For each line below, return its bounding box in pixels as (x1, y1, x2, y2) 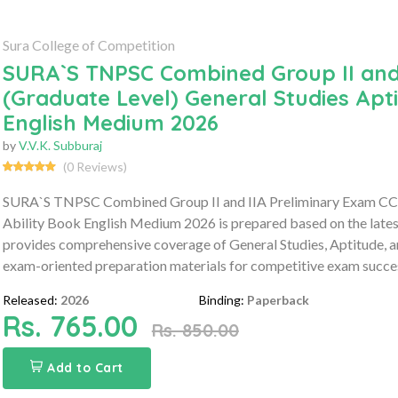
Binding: (199, 291, 245, 307)
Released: (2, 291, 58, 307)
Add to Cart (47, 359, 123, 376)
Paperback (247, 291, 310, 307)
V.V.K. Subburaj (18, 137, 102, 153)
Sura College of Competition (2, 36, 175, 53)
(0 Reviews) (62, 158, 127, 174)
